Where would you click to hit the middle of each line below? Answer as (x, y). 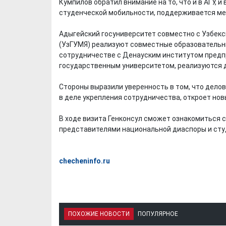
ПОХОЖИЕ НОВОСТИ (99, 214)
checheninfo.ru (84, 161)
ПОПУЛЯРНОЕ (158, 214)
